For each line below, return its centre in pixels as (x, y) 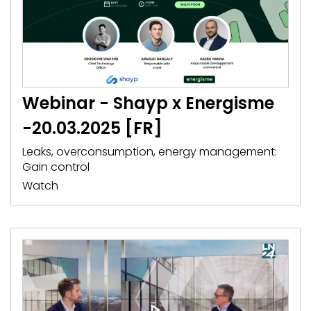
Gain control (56, 167)
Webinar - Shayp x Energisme (148, 103)
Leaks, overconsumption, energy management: (150, 151)
